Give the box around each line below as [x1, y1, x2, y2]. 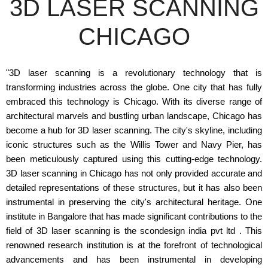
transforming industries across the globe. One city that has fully [6, 82, 262, 92]
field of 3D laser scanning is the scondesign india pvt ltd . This [6, 226, 262, 236]
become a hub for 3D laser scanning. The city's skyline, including [6, 125, 262, 135]
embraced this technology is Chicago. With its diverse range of [6, 96, 262, 106]
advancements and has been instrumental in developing [6, 254, 262, 264]
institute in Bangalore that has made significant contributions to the [6, 211, 262, 221]
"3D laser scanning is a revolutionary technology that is [6, 68, 262, 78]
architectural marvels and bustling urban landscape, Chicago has [6, 111, 262, 121]
